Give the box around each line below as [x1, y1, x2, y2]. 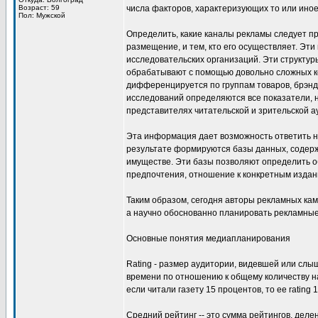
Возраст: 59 [18, 4, 60, 11]
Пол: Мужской [18, 11, 65, 19]
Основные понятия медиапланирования [126, 234, 290, 243]
